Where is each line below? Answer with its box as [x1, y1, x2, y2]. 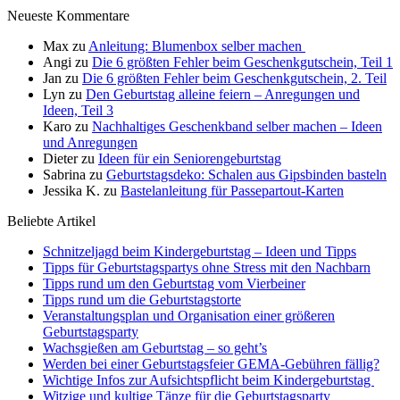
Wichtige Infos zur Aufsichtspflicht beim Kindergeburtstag [43, 372, 374, 388]
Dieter [43, 151, 78, 167]
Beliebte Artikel [7, 213, 96, 229]
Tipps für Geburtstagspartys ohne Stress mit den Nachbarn [43, 260, 371, 276]
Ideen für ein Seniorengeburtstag [98, 151, 281, 167]
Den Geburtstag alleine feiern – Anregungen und [86, 87, 360, 103]
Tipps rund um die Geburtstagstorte [43, 292, 241, 308]
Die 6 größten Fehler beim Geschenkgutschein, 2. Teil [82, 71, 387, 87]
